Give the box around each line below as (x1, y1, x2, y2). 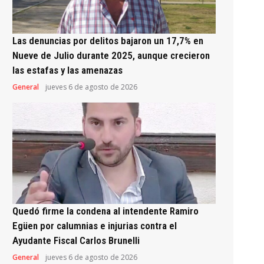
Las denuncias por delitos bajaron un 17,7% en (12, 34, 203, 47)
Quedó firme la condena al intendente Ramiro (12, 205, 199, 217)
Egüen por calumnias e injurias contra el (12, 220, 177, 232)
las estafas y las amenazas (12, 64, 123, 76)
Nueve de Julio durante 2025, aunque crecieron (12, 49, 210, 61)
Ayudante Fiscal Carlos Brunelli (12, 235, 140, 247)
